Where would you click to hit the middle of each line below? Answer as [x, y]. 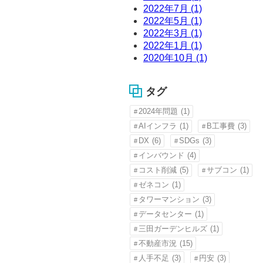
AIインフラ [157, 126]
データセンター [165, 214]
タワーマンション [169, 200]
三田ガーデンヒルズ [173, 229]
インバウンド [161, 156]
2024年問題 [158, 112]
